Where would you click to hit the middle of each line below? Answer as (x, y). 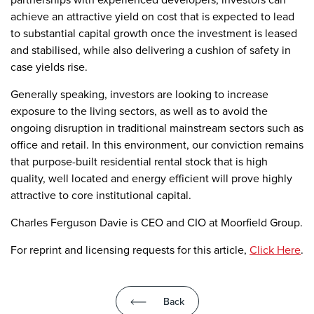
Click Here (275, 250)
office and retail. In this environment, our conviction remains (157, 144)
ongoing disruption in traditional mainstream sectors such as (157, 128)
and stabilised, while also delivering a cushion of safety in (151, 50)
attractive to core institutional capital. (101, 195)
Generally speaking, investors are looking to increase (139, 94)
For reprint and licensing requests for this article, (130, 250)
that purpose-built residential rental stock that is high (139, 161)
